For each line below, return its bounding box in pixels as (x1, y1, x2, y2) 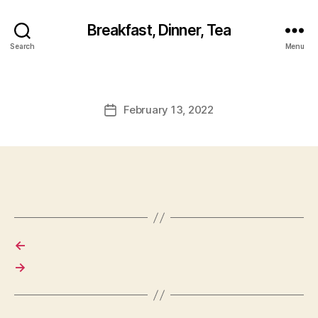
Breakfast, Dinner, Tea (87, 21, 231, 39)
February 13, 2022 (124, 103, 214, 116)
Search (10, 41, 35, 50)
